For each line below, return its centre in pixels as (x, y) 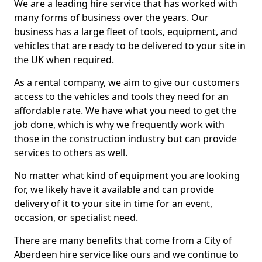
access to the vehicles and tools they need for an (121, 96)
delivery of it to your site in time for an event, (113, 204)
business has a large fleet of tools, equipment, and (126, 32)
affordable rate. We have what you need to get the (125, 111)
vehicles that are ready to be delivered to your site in (130, 46)
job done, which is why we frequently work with (119, 125)
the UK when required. (64, 60)
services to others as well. (71, 153)
